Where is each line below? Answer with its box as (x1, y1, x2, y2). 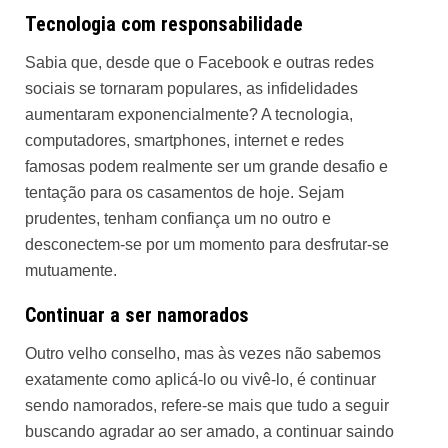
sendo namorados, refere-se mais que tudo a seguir (25, 397, 389, 414)
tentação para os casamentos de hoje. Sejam (25, 184, 344, 201)
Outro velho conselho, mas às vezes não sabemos (25, 345, 381, 362)
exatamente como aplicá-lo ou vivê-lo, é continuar (25, 371, 376, 388)
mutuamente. (25, 262, 117, 279)
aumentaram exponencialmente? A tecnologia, (25, 106, 353, 123)
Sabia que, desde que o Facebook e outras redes (25, 54, 374, 71)
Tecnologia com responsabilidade (25, 12, 303, 36)
